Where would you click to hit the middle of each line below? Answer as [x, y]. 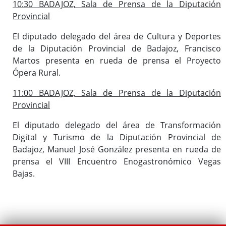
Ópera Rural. [37, 72]
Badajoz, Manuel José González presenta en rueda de [117, 149]
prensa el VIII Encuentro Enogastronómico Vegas [117, 161]
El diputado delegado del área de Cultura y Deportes [117, 36]
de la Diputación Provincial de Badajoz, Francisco [117, 48]
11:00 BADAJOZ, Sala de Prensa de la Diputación [117, 93]
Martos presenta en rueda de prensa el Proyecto [117, 60]
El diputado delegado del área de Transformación [117, 125]
